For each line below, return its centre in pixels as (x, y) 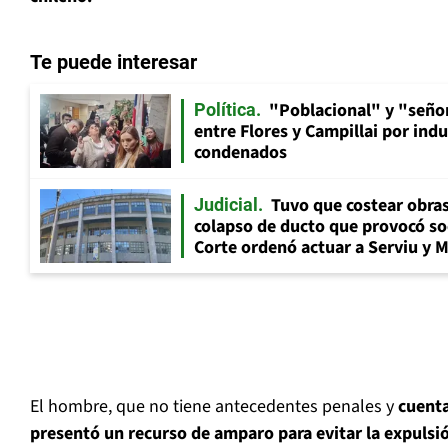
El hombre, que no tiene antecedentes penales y (214, 407)
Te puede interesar (113, 62)
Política (225, 110)
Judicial (226, 205)
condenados (240, 153)
